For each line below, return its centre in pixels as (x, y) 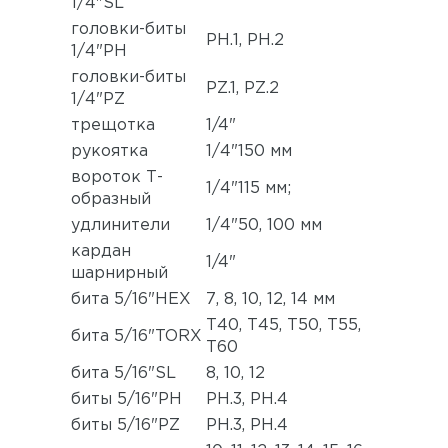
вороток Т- (117, 178)
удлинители (120, 226)
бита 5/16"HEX (131, 300)
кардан (101, 252)
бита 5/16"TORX (136, 337)
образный (111, 200)
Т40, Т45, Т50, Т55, (283, 326)
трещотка (113, 126)
